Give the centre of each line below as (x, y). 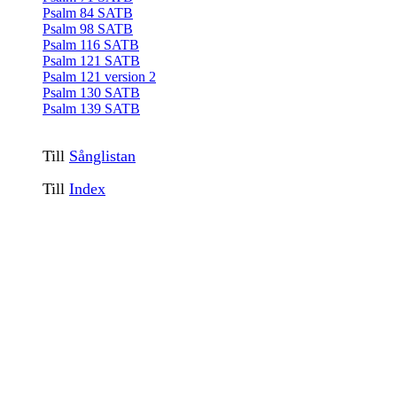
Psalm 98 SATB (88, 29)
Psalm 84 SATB (88, 13)
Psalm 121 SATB (91, 61)
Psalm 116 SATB (91, 45)
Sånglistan (102, 156)
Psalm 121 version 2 (99, 77)
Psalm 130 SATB (91, 93)
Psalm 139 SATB (91, 109)
